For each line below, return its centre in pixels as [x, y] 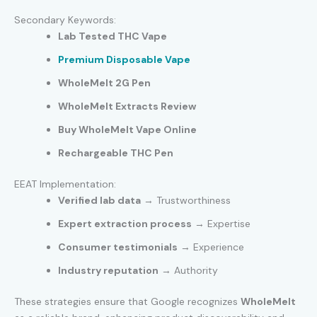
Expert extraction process [125, 223]
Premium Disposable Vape [124, 59]
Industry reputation [108, 270]
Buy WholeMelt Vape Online [127, 129]
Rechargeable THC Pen [116, 152]
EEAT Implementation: [65, 184]
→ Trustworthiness [186, 200]
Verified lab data [99, 200]
